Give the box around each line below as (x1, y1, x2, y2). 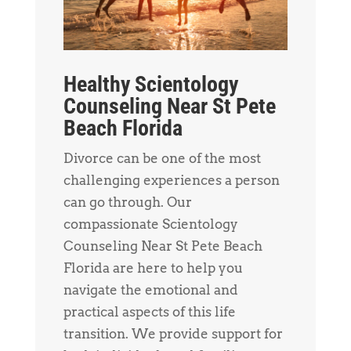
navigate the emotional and (63, 281, 238, 298)
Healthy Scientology (63, 71, 238, 97)
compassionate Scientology (63, 215, 238, 232)
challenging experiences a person (63, 172, 280, 188)
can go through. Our (63, 194, 192, 210)
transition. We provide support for (63, 325, 283, 342)
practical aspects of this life (63, 303, 236, 320)
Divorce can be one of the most (63, 150, 261, 166)
